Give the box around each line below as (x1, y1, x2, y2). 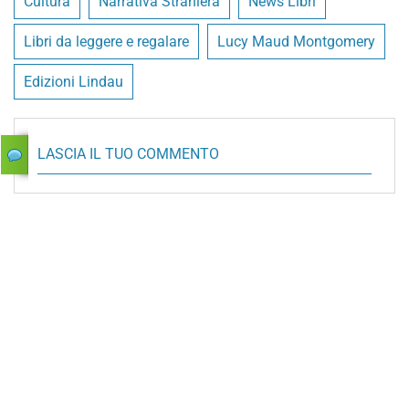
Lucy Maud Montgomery (217, 32, 375, 50)
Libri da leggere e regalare (24, 32, 189, 50)
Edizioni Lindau (24, 72, 123, 90)
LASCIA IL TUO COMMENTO (37, 144, 219, 163)
